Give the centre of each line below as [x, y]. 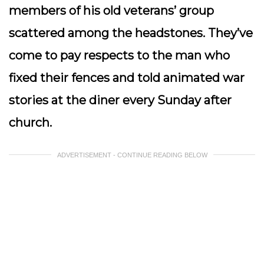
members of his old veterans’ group [111, 11]
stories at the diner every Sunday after [120, 100]
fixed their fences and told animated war [127, 78]
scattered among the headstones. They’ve [131, 33]
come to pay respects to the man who [119, 55]
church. [32, 123]
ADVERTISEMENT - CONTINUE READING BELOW [132, 155]
